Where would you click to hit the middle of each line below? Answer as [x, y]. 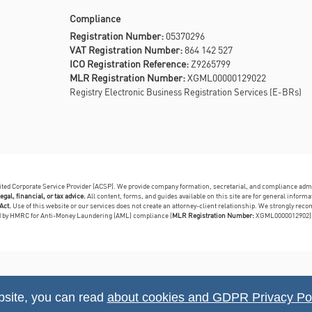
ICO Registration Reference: [130, 63]
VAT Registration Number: [126, 49]
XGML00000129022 [226, 77]
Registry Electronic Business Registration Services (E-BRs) [186, 91]
